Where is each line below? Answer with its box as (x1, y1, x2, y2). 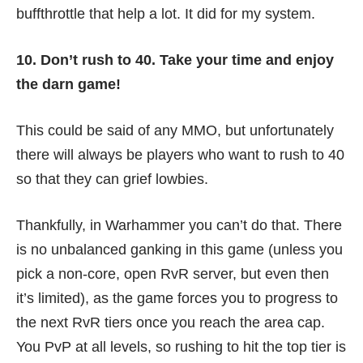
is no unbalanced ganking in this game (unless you (16, 241, 343, 258)
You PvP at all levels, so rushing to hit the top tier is (16, 339, 346, 355)
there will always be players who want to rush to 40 (16, 147, 344, 163)
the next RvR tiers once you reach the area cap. (16, 314, 325, 331)
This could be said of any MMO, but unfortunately (16, 122, 334, 139)
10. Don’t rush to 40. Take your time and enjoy (16, 52, 334, 68)
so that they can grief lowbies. (16, 171, 208, 187)
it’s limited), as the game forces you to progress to (16, 290, 338, 306)
